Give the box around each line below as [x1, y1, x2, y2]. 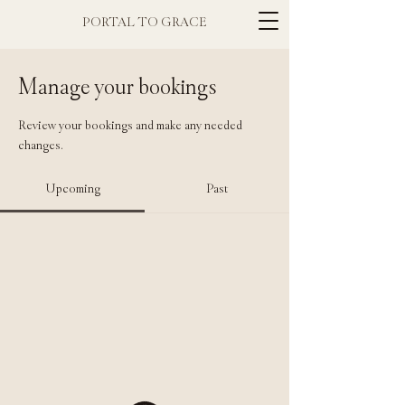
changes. [18, 134, 63, 158]
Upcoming [44, 177, 100, 202]
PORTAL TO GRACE [82, 11, 207, 35]
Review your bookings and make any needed [18, 114, 242, 138]
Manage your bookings [18, 67, 217, 109]
